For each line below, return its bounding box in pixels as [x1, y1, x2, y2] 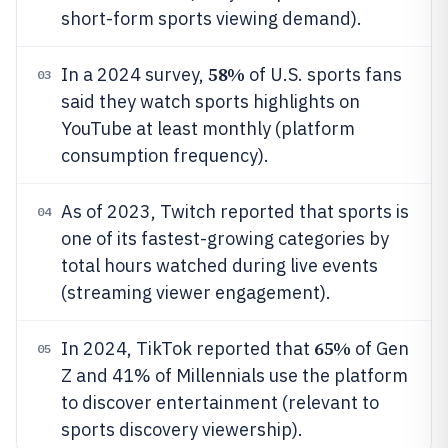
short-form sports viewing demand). [61, 7, 362, 30]
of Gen [350, 337, 409, 360]
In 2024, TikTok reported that [61, 337, 314, 360]
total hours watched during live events [61, 254, 378, 277]
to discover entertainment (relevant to [61, 391, 379, 414]
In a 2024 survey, [61, 63, 208, 86]
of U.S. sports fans [244, 63, 402, 86]
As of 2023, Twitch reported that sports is [61, 200, 409, 223]
